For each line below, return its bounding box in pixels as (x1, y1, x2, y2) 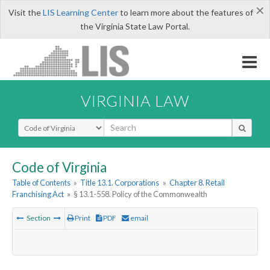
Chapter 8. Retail (169, 178, 225, 188)
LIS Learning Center (42, 7, 118, 17)
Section (25, 213, 52, 223)
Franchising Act (12, 189, 64, 199)
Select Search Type (17, 118, 90, 130)
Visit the (8, 7, 43, 17)
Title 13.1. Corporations (80, 178, 160, 188)
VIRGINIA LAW (81, 91, 189, 110)
